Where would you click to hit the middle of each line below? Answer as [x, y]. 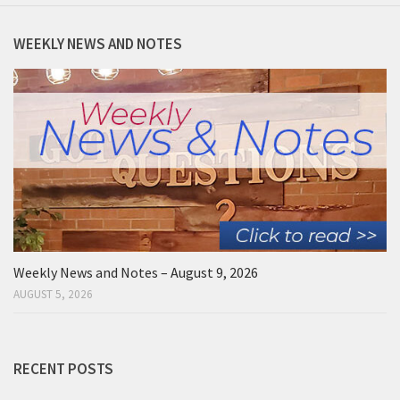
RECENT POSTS [63, 368]
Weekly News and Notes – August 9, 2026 [136, 272]
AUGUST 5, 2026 [53, 294]
